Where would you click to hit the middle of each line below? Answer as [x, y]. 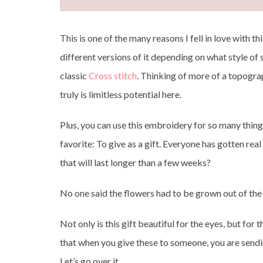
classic [74, 75]
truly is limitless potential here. [121, 94]
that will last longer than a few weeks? [135, 162]
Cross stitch [113, 75]
